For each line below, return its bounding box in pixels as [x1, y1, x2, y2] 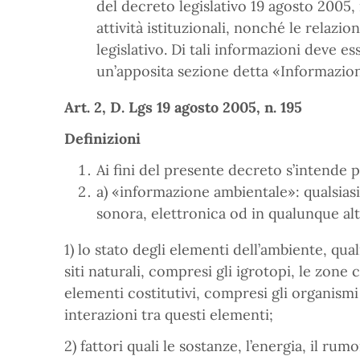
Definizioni [64, 129, 141, 148]
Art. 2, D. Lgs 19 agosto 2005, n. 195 [64, 98, 302, 117]
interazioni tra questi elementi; [64, 305, 273, 324]
